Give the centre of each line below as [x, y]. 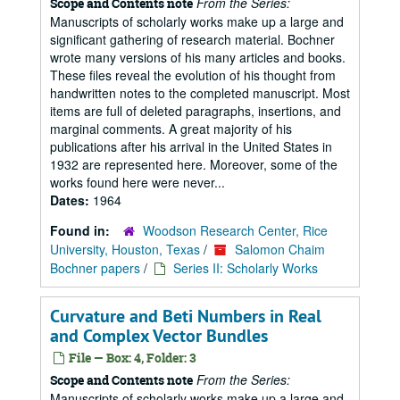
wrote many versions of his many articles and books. [198, 57]
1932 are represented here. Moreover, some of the [194, 164]
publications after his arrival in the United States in [191, 146]
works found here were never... [137, 182]
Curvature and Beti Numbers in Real [186, 316]
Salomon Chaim [280, 249]
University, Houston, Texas [125, 249]
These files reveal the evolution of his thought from [193, 75]
